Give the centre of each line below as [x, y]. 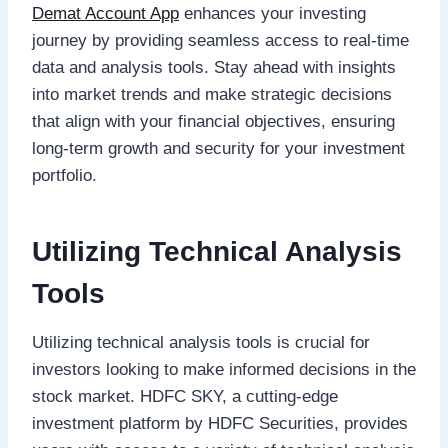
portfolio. [64, 175]
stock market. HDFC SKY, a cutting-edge [185, 396]
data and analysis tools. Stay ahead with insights [214, 67]
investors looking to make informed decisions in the [224, 369]
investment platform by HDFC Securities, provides [220, 423]
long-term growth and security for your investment [218, 148]
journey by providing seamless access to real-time [220, 40]
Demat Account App [105, 13]
